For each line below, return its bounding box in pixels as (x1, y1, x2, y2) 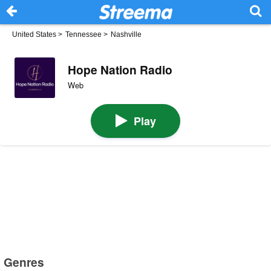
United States (12, 30, 56, 39)
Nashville (111, 30, 142, 39)
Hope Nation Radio (67, 60, 172, 78)
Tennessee (65, 30, 102, 39)
